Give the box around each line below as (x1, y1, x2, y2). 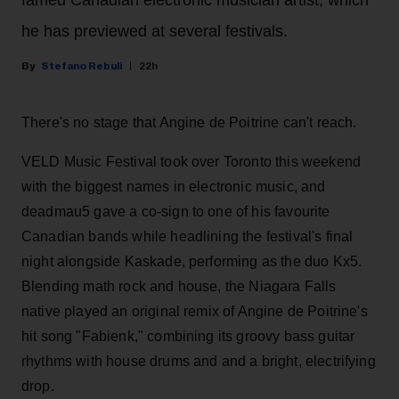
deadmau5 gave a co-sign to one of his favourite (21, 203, 330, 219)
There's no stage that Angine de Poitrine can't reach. (21, 114, 357, 130)
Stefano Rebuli (41, 60, 122, 71)
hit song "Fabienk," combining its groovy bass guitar (21, 328, 355, 344)
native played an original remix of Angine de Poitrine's (21, 303, 368, 319)
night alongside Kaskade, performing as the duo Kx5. (21, 253, 362, 269)
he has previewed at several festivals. (21, 21, 288, 40)
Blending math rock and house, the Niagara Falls (21, 278, 337, 294)
